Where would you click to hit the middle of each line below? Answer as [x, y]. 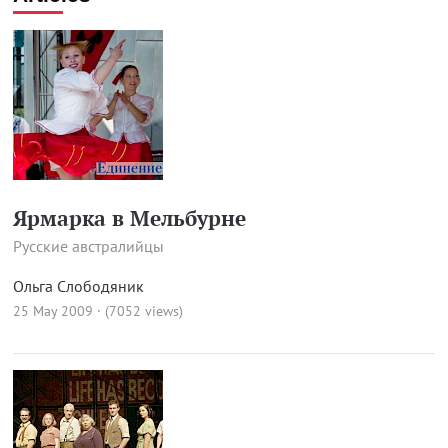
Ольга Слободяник [78, 286]
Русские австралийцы [88, 246]
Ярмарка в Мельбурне [129, 218]
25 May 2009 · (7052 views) [97, 311]
